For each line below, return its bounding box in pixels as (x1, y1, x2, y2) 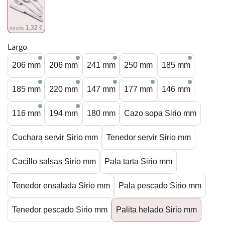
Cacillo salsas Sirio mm (12, 157, 96, 166)
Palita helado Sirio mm (116, 205, 197, 214)
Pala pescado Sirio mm (119, 181, 202, 190)
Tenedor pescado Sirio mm (12, 205, 107, 214)
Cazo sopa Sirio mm (124, 108, 197, 118)
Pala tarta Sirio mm (104, 157, 173, 166)
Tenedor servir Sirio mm (106, 133, 191, 142)
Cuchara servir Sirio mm (12, 133, 98, 142)
